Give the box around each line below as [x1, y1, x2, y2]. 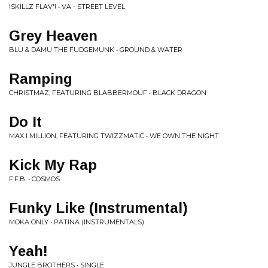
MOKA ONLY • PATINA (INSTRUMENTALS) [9, 218, 144, 226]
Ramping [9, 71, 72, 87]
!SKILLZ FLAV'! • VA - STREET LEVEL [9, 2, 125, 11]
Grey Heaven [9, 28, 98, 44]
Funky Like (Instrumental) [9, 200, 188, 216]
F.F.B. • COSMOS [9, 175, 60, 183]
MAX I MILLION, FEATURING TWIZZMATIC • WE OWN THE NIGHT [9, 132, 219, 140]
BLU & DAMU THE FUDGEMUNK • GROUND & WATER [9, 45, 182, 54]
